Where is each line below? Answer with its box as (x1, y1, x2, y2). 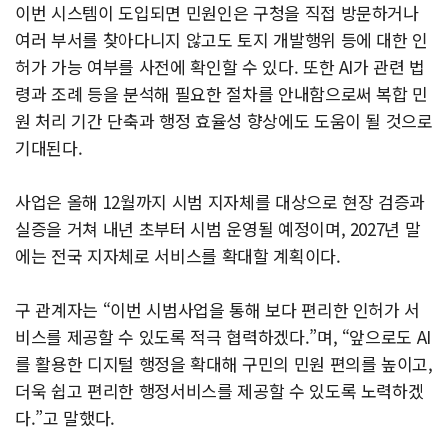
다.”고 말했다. (15, 405, 115, 430)
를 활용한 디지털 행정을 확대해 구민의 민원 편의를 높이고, (15, 351, 433, 376)
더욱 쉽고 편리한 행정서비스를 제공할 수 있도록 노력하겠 (15, 378, 424, 403)
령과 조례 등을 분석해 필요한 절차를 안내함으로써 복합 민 (15, 81, 429, 106)
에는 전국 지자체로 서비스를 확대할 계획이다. (15, 243, 341, 268)
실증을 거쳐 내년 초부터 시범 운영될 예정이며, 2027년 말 (15, 216, 421, 241)
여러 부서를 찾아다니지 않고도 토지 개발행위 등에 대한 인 (15, 27, 429, 52)
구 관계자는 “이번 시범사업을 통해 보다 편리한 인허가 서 (15, 297, 421, 322)
